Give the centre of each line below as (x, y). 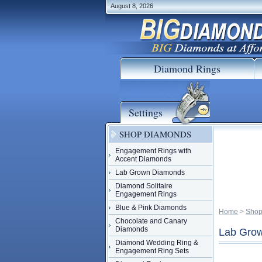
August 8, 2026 (132, 6)
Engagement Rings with (153, 151)
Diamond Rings (187, 68)
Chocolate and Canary (151, 221)
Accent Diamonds (143, 159)
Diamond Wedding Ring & (157, 243)
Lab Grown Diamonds (150, 173)
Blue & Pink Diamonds (151, 208)
